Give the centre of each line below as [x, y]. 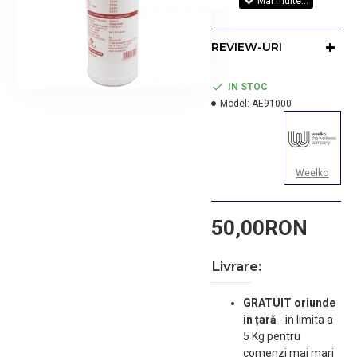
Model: [234, 104]
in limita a [309, 320]
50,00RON [259, 228]
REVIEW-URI [246, 47]
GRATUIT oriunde [289, 303]
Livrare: [236, 266]
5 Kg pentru [271, 336]
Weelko [312, 173]
